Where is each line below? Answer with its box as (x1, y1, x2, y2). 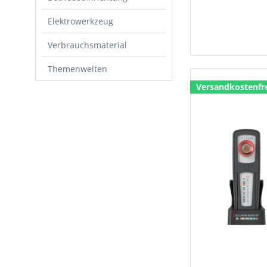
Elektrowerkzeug (48, 15, 113, 27)
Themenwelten (48, 63, 107, 74)
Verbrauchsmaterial (48, 39, 127, 51)
